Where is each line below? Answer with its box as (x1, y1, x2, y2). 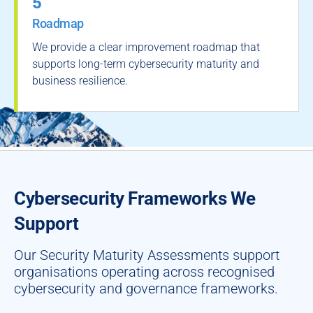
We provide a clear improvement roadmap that (32, 41, 260, 54)
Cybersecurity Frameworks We (14, 188, 256, 209)
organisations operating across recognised (14, 263, 275, 280)
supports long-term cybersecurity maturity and (32, 57, 259, 71)
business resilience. (32, 74, 128, 87)
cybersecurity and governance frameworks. (14, 280, 278, 297)
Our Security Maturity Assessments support (14, 247, 279, 263)
